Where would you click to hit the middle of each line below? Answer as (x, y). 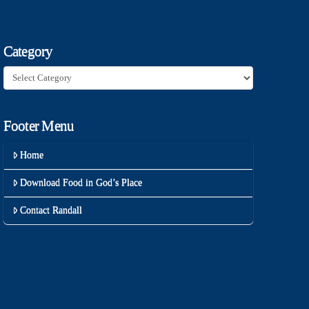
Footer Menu (39, 126)
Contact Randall (51, 210)
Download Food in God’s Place (81, 183)
